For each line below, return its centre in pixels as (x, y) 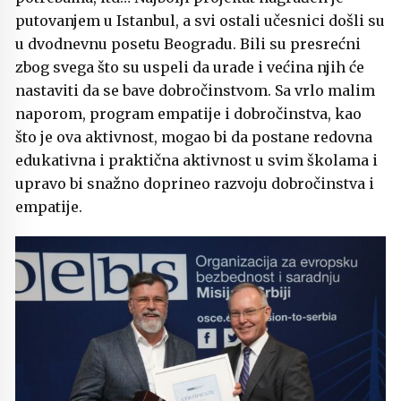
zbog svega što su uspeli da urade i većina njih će (190, 67)
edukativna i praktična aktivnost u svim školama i (196, 160)
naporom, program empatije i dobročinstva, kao (188, 113)
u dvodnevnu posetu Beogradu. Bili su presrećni (188, 43)
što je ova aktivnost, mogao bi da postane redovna (194, 137)
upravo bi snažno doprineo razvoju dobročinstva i (195, 183)
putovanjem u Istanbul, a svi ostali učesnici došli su (200, 20)
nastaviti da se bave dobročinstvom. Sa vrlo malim (195, 90)
